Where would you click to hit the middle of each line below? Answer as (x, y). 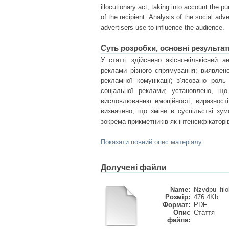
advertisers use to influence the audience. (163, 27)
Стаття (204, 212)
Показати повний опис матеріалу (151, 142)
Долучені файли (134, 167)
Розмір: (178, 197)
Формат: (176, 205)
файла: (179, 220)
